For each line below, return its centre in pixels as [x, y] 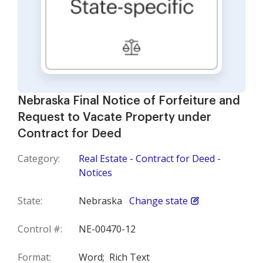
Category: [39, 159]
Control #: [40, 229]
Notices [95, 173]
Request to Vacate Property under [114, 118]
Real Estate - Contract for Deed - [150, 159]
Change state [159, 201]
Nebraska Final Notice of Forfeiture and [129, 101]
